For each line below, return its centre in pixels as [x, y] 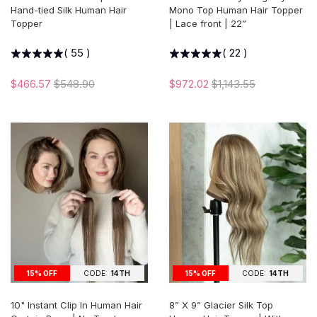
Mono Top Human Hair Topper [236, 10]
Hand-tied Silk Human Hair [69, 10]
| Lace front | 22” [208, 23]
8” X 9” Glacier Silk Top [221, 305]
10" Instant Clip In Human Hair [76, 305]
